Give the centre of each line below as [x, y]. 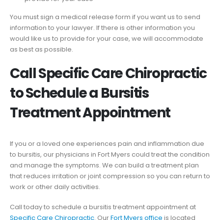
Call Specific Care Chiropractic [108, 74]
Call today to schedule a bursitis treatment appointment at [103, 207]
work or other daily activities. [55, 187]
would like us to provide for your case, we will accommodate [107, 38]
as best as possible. [41, 49]
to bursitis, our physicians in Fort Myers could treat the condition [110, 155]
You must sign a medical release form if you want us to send [105, 17]
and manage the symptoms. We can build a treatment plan [104, 165]
